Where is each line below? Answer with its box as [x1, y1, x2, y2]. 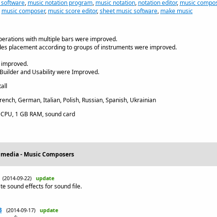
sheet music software [99, 7, 157, 15]
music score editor [47, 7, 97, 15]
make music [160, 7, 193, 15]
